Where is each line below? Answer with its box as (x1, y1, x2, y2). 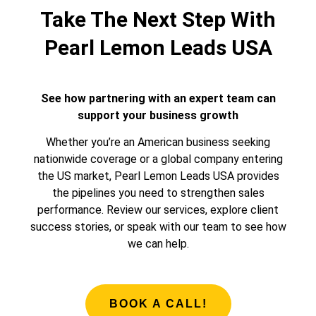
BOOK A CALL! (109, 297, 207, 310)
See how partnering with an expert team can (40, 92, 276, 105)
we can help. (127, 237, 189, 251)
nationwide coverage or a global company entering (33, 152, 283, 166)
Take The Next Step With (40, 7, 276, 32)
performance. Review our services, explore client (37, 203, 279, 217)
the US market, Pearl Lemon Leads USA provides (37, 169, 279, 183)
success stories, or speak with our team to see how (30, 220, 286, 234)
